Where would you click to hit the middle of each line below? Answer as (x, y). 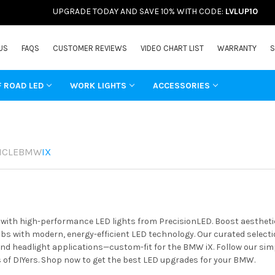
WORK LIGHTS (98, 85)
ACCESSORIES (181, 85)
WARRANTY (237, 48)
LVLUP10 (242, 11)
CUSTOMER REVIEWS (90, 48)
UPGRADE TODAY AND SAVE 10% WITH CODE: (139, 11)
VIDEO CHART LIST (172, 48)
